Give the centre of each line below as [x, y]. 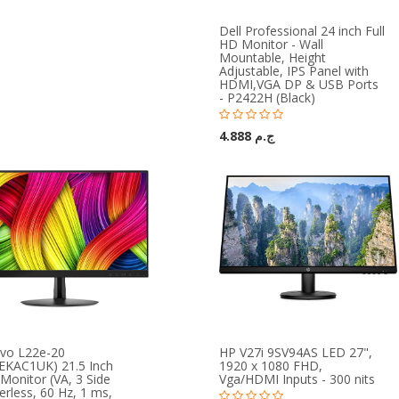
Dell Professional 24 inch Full [301, 31]
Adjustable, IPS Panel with [293, 71]
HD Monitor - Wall [271, 44]
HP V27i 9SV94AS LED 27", [295, 352]
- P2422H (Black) [267, 98]
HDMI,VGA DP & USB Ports [298, 84]
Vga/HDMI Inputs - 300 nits [297, 379]
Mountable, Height [272, 57]
